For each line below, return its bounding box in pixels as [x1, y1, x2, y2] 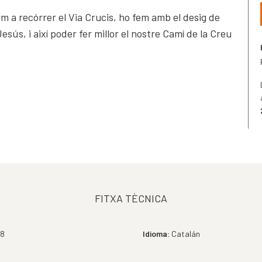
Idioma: [143, 229, 170, 239]
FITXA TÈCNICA [95, 192, 167, 205]
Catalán [170, 229, 200, 239]
